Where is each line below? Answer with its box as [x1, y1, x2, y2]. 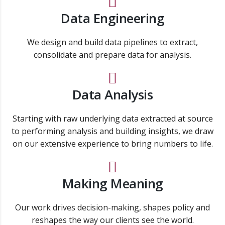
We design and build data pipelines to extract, [27, 37, 198, 48]
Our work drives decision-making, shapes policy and [15, 202, 210, 213]
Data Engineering [61, 9, 164, 27]
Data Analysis [72, 85, 153, 103]
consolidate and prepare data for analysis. [34, 49, 191, 60]
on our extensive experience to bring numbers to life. [12, 138, 213, 149]
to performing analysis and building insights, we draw [12, 126, 213, 137]
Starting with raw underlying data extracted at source [12, 113, 213, 124]
